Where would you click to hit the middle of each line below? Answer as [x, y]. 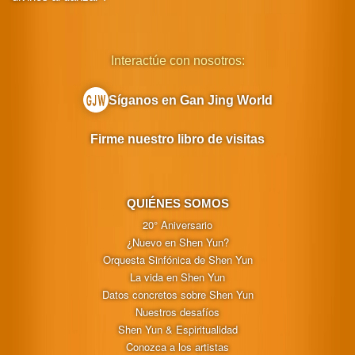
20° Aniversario [177, 224]
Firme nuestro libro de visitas [177, 139]
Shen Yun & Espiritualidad [177, 329]
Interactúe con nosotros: [177, 60]
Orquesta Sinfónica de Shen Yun [177, 259]
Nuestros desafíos [177, 311]
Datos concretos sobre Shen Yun [177, 294]
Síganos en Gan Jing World [190, 101]
